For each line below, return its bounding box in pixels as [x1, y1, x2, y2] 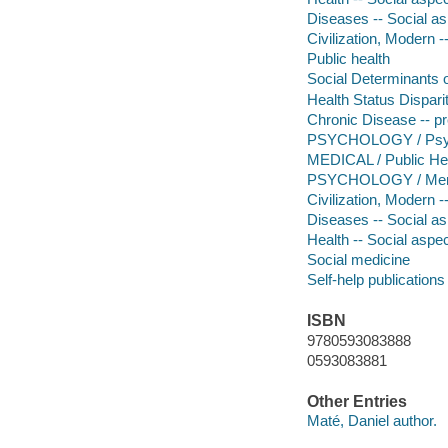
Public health [306, 50, 390, 68]
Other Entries [306, 392, 407, 410]
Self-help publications [306, 270, 445, 288]
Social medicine [306, 250, 410, 268]
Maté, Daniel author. [306, 412, 437, 430]
